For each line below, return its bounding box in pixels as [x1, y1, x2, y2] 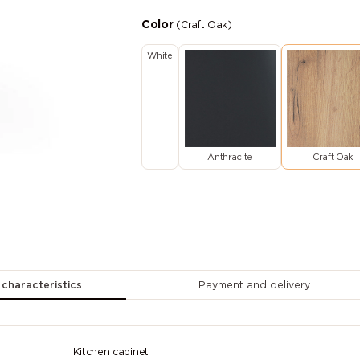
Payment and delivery [198, 281, 311, 291]
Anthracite [207, 153, 253, 162]
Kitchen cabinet [72, 347, 149, 357]
